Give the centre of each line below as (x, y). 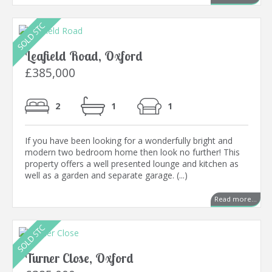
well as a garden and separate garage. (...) (106, 175)
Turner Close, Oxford (79, 258)
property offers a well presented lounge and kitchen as (132, 164)
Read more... (236, 199)
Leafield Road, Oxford (84, 56)
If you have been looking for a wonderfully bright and (129, 141)
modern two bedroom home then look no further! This (132, 152)
